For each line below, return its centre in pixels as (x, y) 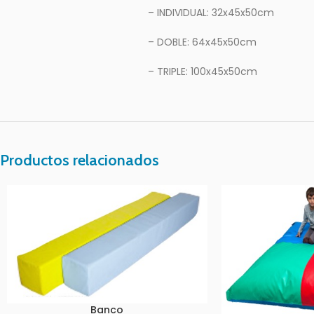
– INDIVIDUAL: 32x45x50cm (211, 13)
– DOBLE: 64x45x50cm (202, 42)
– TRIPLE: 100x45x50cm (203, 71)
